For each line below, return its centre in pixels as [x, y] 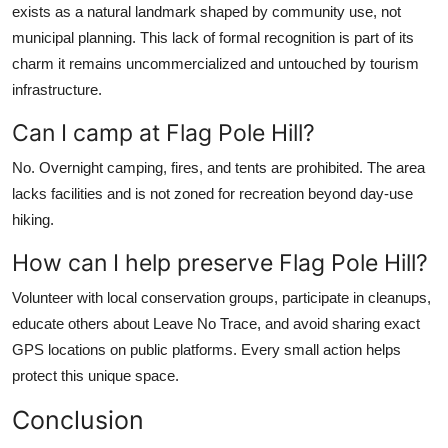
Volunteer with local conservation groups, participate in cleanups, [221, 297]
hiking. [33, 219]
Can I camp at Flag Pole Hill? [163, 132]
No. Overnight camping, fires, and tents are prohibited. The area [218, 167]
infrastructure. [57, 89]
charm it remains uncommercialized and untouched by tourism [215, 63]
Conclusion [78, 419]
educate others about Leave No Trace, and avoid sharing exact [216, 323]
